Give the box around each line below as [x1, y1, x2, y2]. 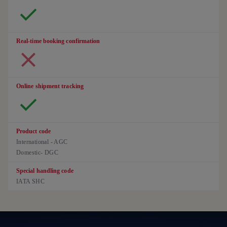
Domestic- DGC [16, 148, 60, 156]
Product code [16, 127, 51, 135]
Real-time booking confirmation [16, 37, 100, 45]
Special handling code [16, 167, 73, 174]
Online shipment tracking [16, 82, 84, 90]
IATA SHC [16, 177, 45, 185]
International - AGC [16, 138, 68, 145]
